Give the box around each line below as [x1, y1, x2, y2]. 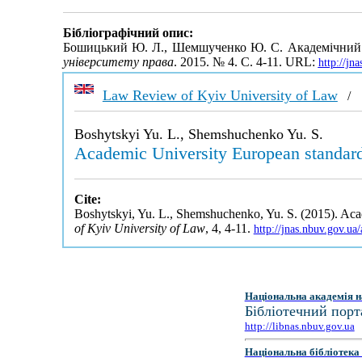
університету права [62, 55, 174, 69]
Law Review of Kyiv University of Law [102, 87, 338, 103]
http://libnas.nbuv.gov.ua [244, 320, 355, 332]
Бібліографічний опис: [62, 26, 193, 40]
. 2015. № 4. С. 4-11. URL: [173, 55, 318, 69]
